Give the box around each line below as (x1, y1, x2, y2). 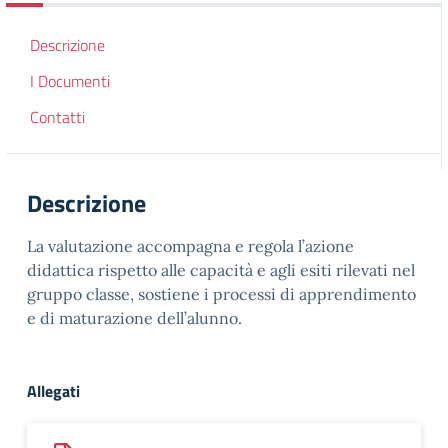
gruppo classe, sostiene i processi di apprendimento (27, 284, 416, 304)
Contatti (30, 105, 85, 129)
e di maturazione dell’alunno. (27, 308, 242, 328)
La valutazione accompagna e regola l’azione (27, 236, 354, 256)
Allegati (27, 379, 80, 403)
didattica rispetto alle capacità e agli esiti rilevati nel (27, 260, 415, 280)
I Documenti (30, 69, 110, 93)
